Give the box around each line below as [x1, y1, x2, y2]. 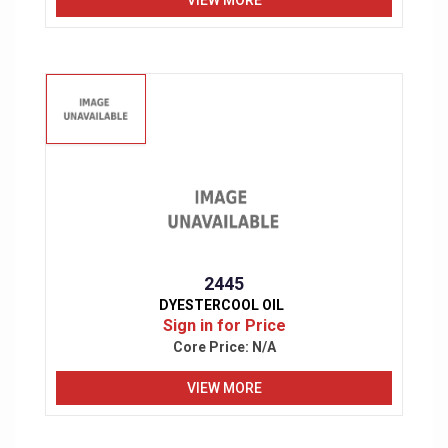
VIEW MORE [186, 379, 262, 396]
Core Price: [172, 339, 252, 356]
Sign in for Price [162, 316, 286, 336]
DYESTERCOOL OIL [159, 297, 284, 314]
